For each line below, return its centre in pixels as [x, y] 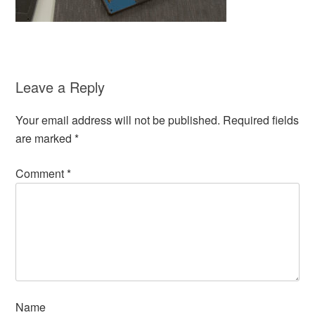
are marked [45, 138]
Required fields [261, 120]
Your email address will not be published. [118, 120]
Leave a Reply [60, 86]
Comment [41, 173]
